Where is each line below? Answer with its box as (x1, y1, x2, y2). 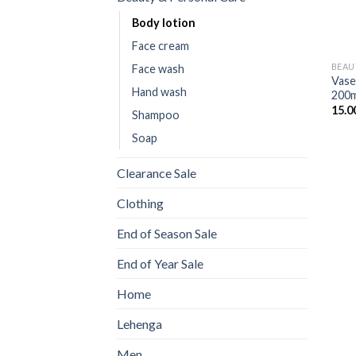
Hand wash (132, 85, 187, 99)
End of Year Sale (117, 256, 203, 272)
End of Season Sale (117, 226, 217, 242)
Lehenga (117, 316, 162, 332)
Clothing (117, 195, 164, 211)
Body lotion (132, 16, 195, 30)
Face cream (132, 39, 189, 53)
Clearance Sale (117, 165, 196, 181)
